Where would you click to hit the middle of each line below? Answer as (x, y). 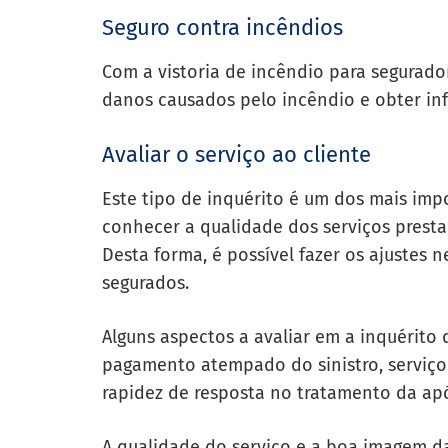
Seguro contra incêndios (222, 27)
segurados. (150, 283)
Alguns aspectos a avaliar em (223, 337)
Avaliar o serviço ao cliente (236, 154)
